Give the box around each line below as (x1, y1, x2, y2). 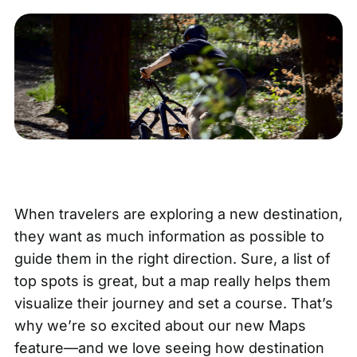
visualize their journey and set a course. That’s (14, 295, 333, 312)
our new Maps (207, 317, 306, 335)
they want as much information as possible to (14, 228, 324, 245)
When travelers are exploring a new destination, (14, 206, 343, 223)
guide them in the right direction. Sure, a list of (14, 250, 331, 268)
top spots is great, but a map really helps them (14, 273, 331, 290)
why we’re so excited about (14, 317, 208, 335)
